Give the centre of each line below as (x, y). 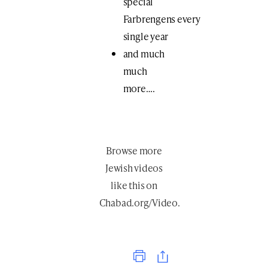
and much (144, 53)
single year (146, 36)
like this (128, 185)
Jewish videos (134, 168)
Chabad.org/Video (138, 203)
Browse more (134, 151)
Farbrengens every (162, 19)
